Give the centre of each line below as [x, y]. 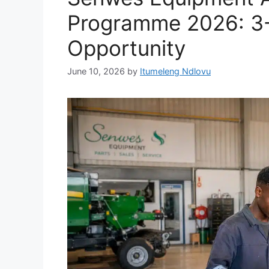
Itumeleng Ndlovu [175, 71]
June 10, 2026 [96, 71]
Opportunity [126, 48]
